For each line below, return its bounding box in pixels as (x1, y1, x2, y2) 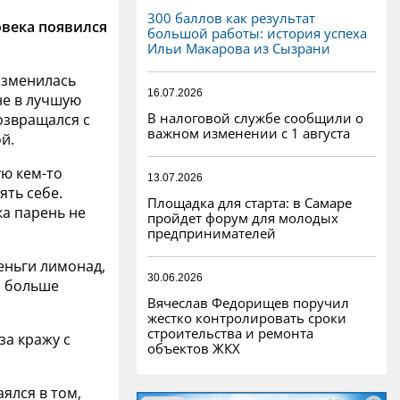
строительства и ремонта (147, 323, 313, 342)
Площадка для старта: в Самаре (147, 193, 352, 212)
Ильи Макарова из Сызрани (147, 38, 330, 57)
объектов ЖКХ (147, 338, 240, 357)
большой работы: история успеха (147, 23, 367, 42)
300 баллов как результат (147, 8, 315, 27)
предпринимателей (147, 223, 276, 242)
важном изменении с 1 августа (147, 123, 350, 142)
